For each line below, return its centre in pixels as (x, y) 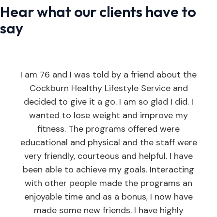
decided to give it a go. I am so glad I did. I (108, 102)
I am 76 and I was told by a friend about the (108, 75)
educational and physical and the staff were (108, 143)
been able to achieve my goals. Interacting (108, 170)
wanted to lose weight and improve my (108, 116)
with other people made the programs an (108, 183)
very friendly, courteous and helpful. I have (108, 156)
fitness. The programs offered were (108, 129)
